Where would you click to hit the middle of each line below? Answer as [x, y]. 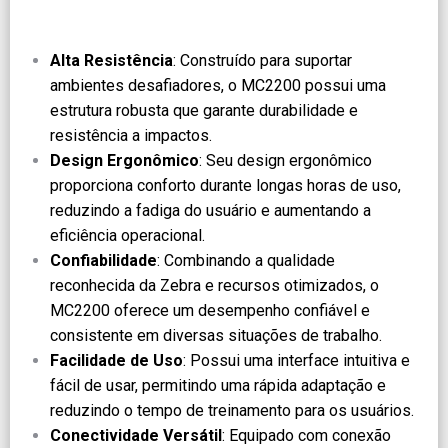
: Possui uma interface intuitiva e [296, 361]
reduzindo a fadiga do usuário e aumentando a [210, 211]
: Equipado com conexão [306, 436]
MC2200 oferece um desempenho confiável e [210, 311]
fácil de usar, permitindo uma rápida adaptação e [218, 386]
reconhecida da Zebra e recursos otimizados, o [214, 286]
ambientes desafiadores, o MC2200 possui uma [218, 86]
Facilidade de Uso [116, 361]
